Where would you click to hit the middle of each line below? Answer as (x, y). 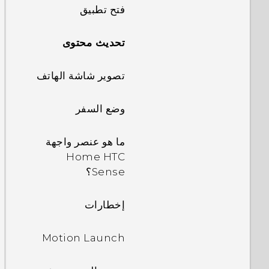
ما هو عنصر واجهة (85, 142)
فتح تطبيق (102, 10)
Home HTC (95, 157)
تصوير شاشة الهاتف (80, 76)
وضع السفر (100, 109)
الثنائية (110, 9)
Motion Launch (83, 238)
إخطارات (104, 205)
